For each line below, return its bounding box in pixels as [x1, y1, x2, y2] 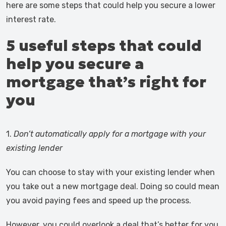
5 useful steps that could [6, 36, 202, 55]
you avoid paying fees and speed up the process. [6, 196, 191, 205]
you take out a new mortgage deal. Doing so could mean [6, 182, 219, 191]
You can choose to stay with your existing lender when [6, 167, 215, 177]
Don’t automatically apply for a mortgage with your [14, 129, 206, 139]
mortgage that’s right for [6, 73, 206, 91]
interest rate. [6, 15, 56, 24]
